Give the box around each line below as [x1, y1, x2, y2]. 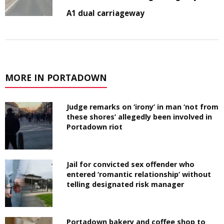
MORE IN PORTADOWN [5, 71, 107, 84]
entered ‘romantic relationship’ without [66, 169, 211, 179]
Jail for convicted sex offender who [66, 159, 195, 169]
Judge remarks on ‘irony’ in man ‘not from [66, 102, 219, 112]
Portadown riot [66, 122, 123, 132]
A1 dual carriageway [66, 8, 145, 18]
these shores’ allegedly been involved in [66, 112, 212, 122]
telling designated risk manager [66, 179, 184, 189]
